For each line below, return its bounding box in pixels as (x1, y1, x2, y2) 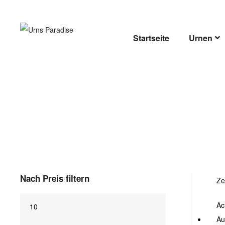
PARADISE (85, 29, 154, 46)
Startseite (133, 32, 169, 44)
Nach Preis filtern (20, 172, 89, 184)
